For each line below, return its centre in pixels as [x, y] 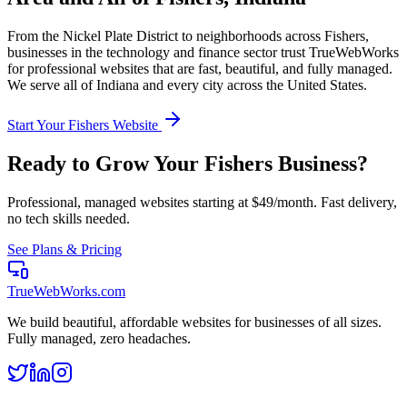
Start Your [38, 124]
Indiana [118, 84]
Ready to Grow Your [106, 163]
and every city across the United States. [253, 84]
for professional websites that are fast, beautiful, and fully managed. [200, 68]
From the [35, 35]
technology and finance [173, 52]
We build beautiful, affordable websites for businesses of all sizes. [194, 322]
